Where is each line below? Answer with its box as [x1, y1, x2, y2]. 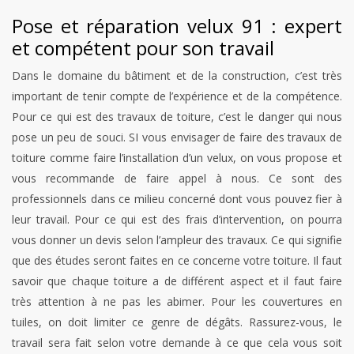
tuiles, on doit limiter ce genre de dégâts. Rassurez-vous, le [12, 314, 342, 330]
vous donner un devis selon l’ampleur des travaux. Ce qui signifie [12, 232, 342, 248]
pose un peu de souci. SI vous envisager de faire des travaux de [12, 130, 342, 145]
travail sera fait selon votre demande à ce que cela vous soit [12, 335, 342, 351]
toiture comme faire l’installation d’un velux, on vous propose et [12, 150, 342, 166]
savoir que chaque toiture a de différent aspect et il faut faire [12, 273, 342, 289]
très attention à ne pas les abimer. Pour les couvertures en [12, 294, 342, 310]
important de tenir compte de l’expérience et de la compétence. [12, 88, 342, 104]
